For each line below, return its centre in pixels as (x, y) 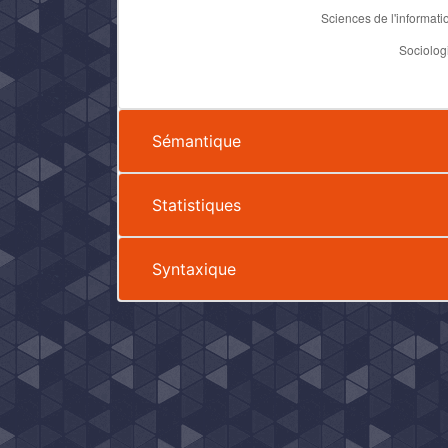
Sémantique (196, 140)
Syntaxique (194, 268)
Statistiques (196, 204)
